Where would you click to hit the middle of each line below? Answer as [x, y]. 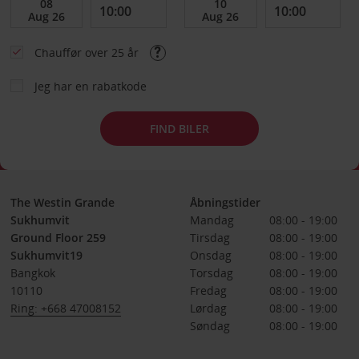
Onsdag [210, 255]
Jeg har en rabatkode [90, 86]
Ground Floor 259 [58, 238]
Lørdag [208, 308]
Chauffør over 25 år [88, 52]
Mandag [212, 220]
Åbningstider [225, 202]
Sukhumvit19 [46, 255]
